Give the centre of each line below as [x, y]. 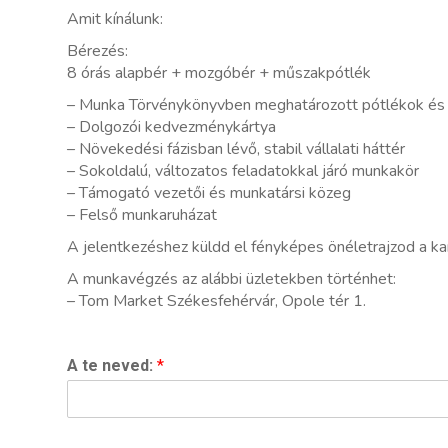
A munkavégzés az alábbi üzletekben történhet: [231, 279]
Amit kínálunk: [115, 19]
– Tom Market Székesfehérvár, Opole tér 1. [216, 301]
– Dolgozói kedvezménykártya [171, 127]
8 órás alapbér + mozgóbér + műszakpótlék [219, 73]
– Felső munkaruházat [142, 215]
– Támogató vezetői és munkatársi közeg [209, 193]
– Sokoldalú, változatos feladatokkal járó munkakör [243, 171]
